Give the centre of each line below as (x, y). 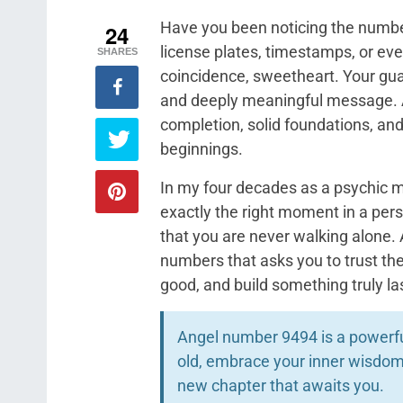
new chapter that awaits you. (281, 385)
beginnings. (201, 149)
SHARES (117, 51)
